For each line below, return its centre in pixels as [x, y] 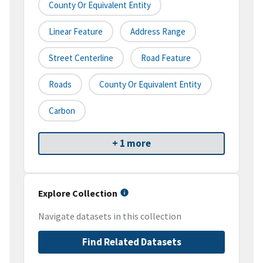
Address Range [158, 32]
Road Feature [166, 58]
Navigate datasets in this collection [110, 216]
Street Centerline [81, 58]
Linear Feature [76, 32]
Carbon [62, 111]
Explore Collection [78, 193]
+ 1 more [131, 144]
